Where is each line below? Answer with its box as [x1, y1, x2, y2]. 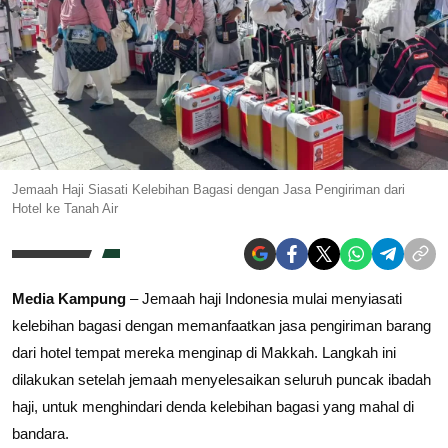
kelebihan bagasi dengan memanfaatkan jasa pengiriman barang [12, 316, 431, 334]
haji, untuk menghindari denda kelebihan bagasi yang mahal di [12, 397, 414, 415]
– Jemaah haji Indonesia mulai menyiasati [126, 289, 402, 307]
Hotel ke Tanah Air [12, 200, 118, 216]
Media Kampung [12, 289, 126, 307]
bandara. [12, 424, 69, 442]
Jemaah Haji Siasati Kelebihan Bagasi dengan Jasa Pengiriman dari [12, 181, 405, 197]
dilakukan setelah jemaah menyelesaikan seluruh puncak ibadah [12, 370, 431, 388]
